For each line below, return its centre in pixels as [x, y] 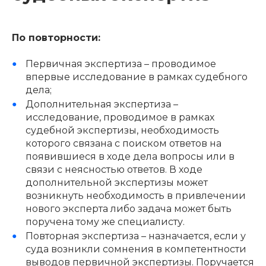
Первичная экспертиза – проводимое [121, 64]
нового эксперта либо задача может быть [128, 208]
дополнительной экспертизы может [116, 182]
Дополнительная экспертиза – [102, 104]
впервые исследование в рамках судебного [136, 77]
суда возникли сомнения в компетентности [136, 249]
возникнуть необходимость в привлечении [135, 195]
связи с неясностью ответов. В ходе [114, 169]
